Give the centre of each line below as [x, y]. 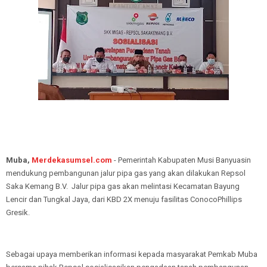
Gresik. [18, 212]
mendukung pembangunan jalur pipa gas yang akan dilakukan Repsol [126, 173]
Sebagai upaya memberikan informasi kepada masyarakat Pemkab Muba [132, 254]
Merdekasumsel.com [72, 160]
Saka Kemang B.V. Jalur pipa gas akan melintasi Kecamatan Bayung [123, 186]
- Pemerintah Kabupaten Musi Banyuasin [181, 160]
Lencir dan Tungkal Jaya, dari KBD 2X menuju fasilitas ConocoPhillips [124, 199]
